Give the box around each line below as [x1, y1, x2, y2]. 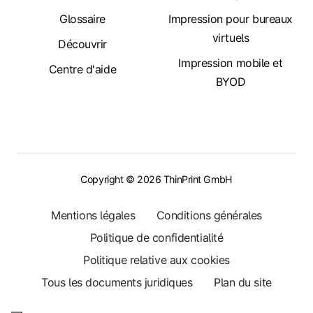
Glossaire [59, 12, 106, 27]
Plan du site [213, 275, 272, 290]
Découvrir [57, 37, 108, 52]
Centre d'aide [48, 62, 117, 77]
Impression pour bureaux [168, 12, 293, 27]
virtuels [212, 31, 249, 45]
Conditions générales [156, 208, 262, 223]
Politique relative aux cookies [83, 253, 230, 268]
